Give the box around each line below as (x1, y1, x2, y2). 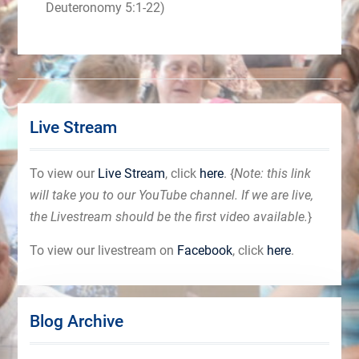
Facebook (176, 242, 232, 258)
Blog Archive (29, 311, 123, 331)
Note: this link (233, 165, 311, 181)
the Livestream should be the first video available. (29, 208, 308, 224)
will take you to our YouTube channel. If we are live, (29, 187, 313, 203)
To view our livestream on (29, 242, 177, 258)
